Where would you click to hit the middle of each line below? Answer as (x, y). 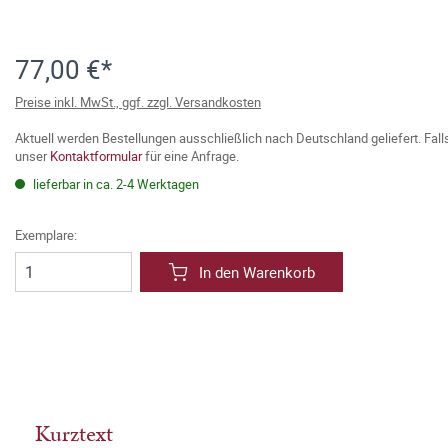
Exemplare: (46, 235)
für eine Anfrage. (190, 156)
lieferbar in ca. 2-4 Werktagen (114, 184)
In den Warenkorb (257, 272)
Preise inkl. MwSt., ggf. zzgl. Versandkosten (138, 102)
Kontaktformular (96, 156)
